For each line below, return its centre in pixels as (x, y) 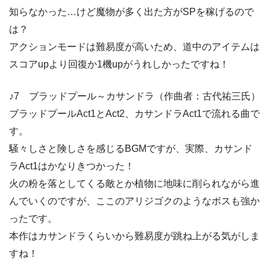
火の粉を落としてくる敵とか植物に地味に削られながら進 (134, 184)
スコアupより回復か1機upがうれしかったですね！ (119, 64)
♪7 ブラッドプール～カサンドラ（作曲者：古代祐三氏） (135, 96)
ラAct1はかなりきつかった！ (72, 166)
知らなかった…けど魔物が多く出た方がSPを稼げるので (131, 12)
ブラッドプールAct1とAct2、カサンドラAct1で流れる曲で (134, 114)
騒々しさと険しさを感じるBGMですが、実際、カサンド (131, 149)
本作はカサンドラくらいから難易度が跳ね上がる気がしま (134, 236)
